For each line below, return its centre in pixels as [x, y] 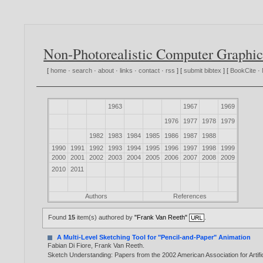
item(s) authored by [105, 218]
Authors [96, 196]
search [82, 71]
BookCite [243, 71]
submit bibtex [203, 71]
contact [149, 71]
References [190, 196]
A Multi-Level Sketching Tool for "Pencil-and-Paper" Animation [154, 237]
